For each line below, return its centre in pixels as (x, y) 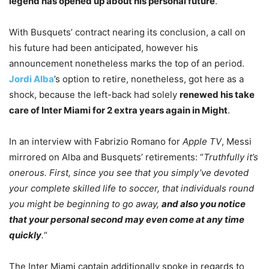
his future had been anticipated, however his (104, 48)
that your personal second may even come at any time (127, 220)
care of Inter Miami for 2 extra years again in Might (118, 110)
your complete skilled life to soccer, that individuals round (131, 189)
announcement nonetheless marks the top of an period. (127, 64)
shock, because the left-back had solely (94, 95)
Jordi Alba (32, 79)
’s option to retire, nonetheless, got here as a (149, 79)
